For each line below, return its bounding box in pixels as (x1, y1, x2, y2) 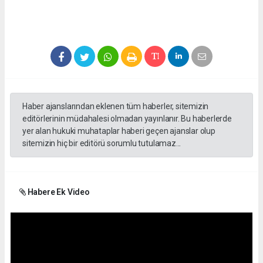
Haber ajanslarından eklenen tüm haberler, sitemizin (22, 102, 209, 112)
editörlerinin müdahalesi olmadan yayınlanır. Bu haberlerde (22, 114, 232, 124)
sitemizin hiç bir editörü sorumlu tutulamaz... (22, 139, 181, 149)
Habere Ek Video (25, 187, 90, 197)
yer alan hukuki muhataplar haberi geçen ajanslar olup (22, 126, 215, 136)
